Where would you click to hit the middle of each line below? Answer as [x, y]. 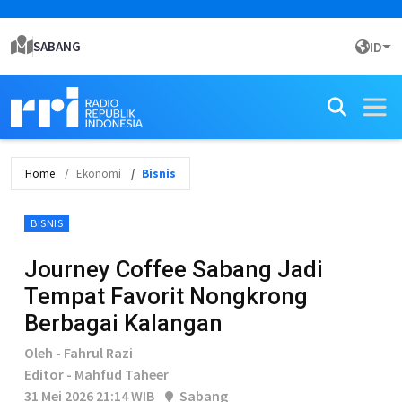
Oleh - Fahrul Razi [79, 353]
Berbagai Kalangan [123, 323]
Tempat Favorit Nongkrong [166, 296]
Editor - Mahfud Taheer [96, 374]
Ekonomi [99, 174]
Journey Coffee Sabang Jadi [174, 269]
